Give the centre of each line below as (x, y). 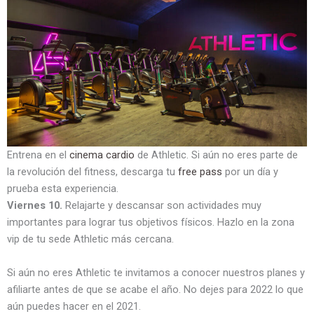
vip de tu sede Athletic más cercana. (92, 239)
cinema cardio (102, 155)
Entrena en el (38, 155)
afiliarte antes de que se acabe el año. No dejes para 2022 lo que (155, 290)
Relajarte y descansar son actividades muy (162, 206)
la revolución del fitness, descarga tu (93, 172)
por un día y (252, 172)
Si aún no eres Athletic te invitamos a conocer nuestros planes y (156, 273)
